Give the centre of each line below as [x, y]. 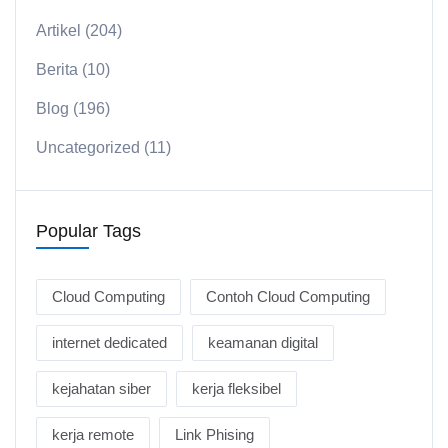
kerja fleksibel [236, 389]
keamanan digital [263, 343]
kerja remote [93, 435]
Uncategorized [88, 148]
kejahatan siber [101, 389]
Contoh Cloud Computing [288, 297]
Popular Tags [88, 231]
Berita [57, 70]
